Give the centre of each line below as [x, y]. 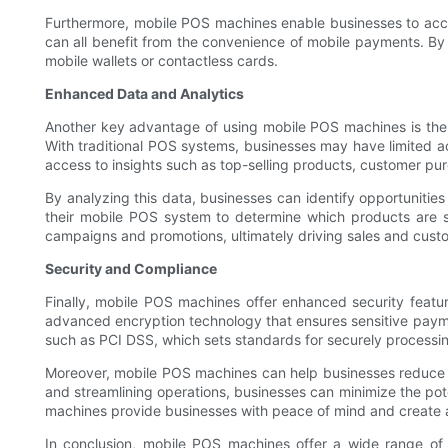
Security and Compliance [131, 269]
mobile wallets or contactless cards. [161, 61]
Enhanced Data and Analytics [144, 94]
